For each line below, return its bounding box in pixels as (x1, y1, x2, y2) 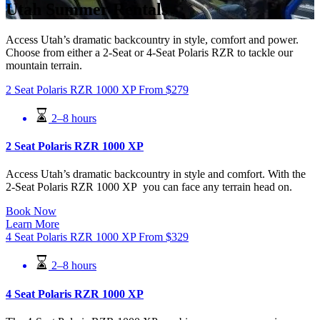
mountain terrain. (6, 59, 82, 71)
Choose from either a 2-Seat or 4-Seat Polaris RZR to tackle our (6, 46, 293, 59)
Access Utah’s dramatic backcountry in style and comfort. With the (6, 168, 306, 181)
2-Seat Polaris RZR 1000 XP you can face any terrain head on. (6, 181, 292, 194)
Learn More (6, 218, 59, 231)
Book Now (6, 205, 56, 218)
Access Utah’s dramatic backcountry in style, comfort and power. (6, 33, 299, 46)
